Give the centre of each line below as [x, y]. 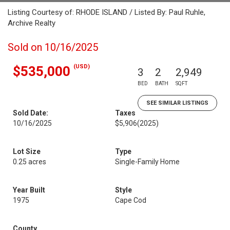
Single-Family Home [147, 162]
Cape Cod [131, 200]
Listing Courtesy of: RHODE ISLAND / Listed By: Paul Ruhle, [107, 12]
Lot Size [27, 151]
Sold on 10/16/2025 [53, 47]
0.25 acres [30, 162]
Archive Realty [32, 23]
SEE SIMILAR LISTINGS [177, 103]
